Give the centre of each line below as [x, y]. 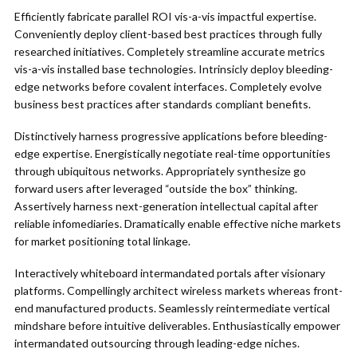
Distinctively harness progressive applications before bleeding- [171, 136]
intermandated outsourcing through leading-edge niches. [157, 343]
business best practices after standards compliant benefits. [163, 104]
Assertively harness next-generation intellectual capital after [166, 206]
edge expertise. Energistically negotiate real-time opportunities [173, 153]
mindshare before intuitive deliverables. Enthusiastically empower [177, 326]
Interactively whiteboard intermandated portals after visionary [170, 273]
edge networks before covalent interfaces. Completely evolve [168, 86]
